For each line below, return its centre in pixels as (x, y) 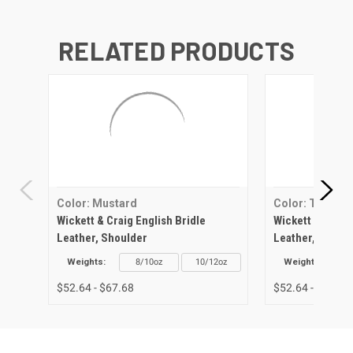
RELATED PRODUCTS (176, 51)
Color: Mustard (97, 204)
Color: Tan (301, 204)
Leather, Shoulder (102, 238)
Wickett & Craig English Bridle (131, 221)
